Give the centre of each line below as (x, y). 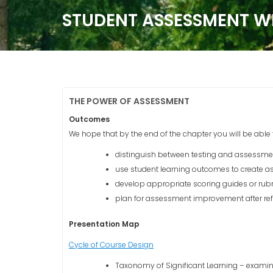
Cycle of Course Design (111, 245)
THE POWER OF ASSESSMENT (129, 101)
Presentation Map (104, 224)
